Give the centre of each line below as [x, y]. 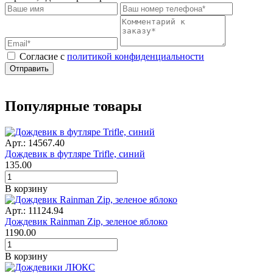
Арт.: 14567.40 [35, 143]
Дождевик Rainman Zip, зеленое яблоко [86, 221]
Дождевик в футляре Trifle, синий [75, 154]
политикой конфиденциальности [136, 56]
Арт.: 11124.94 [34, 210]
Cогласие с [43, 56]
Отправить [29, 68]
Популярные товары [73, 106]
